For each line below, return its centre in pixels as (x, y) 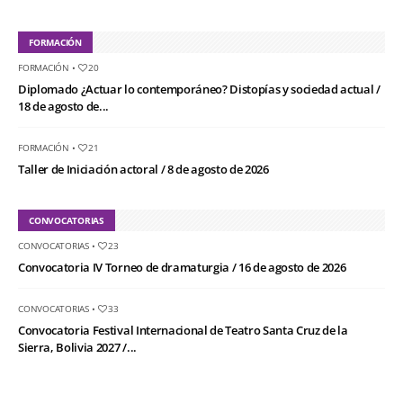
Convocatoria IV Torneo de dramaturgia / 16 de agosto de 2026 (182, 268)
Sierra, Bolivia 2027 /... (77, 348)
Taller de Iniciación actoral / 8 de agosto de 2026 (143, 170)
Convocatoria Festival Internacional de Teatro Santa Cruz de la (183, 331)
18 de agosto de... (64, 107)
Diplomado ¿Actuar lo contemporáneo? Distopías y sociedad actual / (199, 90)
